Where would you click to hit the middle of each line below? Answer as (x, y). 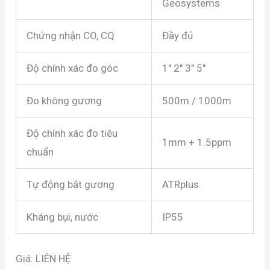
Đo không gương (64, 101)
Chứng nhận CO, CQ (71, 36)
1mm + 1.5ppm (197, 143)
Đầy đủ (178, 36)
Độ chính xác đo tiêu (72, 133)
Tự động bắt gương (71, 185)
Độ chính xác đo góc (73, 68)
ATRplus (181, 185)
